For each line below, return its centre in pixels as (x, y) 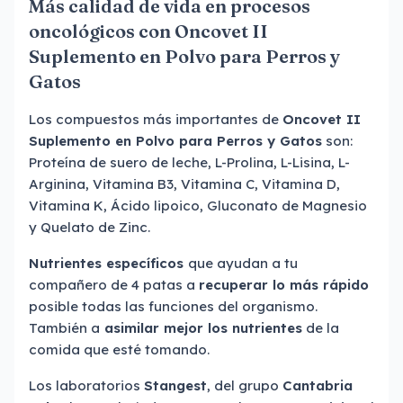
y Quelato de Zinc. (90, 227)
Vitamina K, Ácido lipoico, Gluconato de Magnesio (198, 206)
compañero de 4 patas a (114, 285)
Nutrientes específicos (108, 263)
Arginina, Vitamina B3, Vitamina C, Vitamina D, (184, 184)
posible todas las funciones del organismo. (173, 306)
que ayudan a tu (243, 263)
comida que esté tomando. (119, 349)
